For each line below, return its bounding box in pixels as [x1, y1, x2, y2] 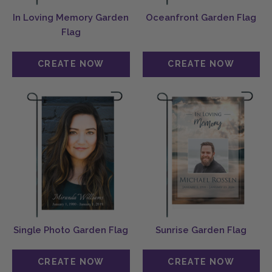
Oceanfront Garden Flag [146, 12, 257, 23]
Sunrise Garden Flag [155, 224, 247, 235]
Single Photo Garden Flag [13, 224, 129, 235]
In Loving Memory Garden [13, 12, 129, 23]
